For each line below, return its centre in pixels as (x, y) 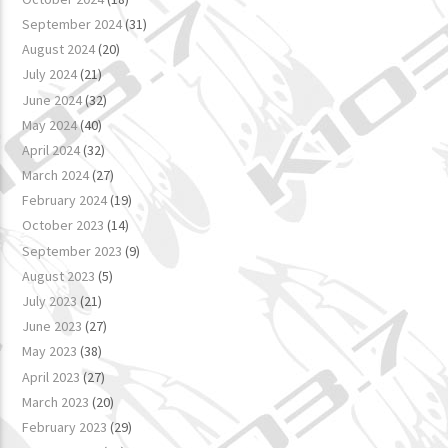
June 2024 (52, 99)
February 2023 (65, 426)
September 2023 (72, 250)
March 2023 (56, 401)
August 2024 (59, 49)
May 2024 (50, 124)
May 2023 (50, 351)
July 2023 (50, 301)
